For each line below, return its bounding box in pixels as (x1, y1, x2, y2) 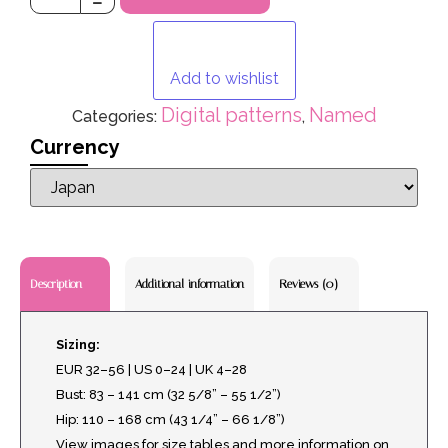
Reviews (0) (279, 276, 338, 291)
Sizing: (56, 336, 100, 352)
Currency (30, 134, 120, 159)
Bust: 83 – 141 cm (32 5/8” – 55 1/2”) (56, 386, 281, 402)
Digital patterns (160, 102, 302, 127)
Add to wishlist (169, 68, 279, 88)
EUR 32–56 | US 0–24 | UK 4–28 (56, 361, 247, 377)
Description (30, 276, 82, 291)
